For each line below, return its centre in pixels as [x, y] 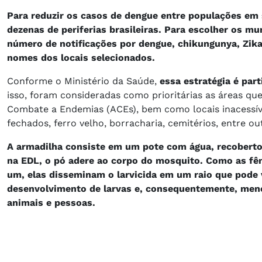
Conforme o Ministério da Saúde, [83, 81]
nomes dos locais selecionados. [82, 57]
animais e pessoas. [53, 202]
